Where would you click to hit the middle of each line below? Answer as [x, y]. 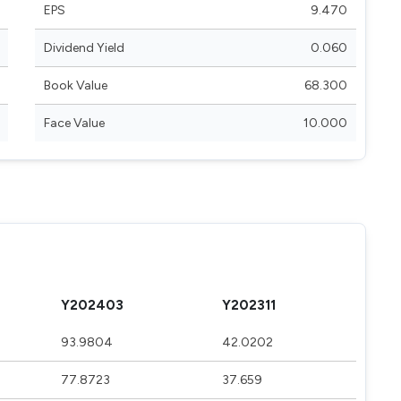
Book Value [76, 85]
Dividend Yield [84, 48]
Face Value [74, 123]
